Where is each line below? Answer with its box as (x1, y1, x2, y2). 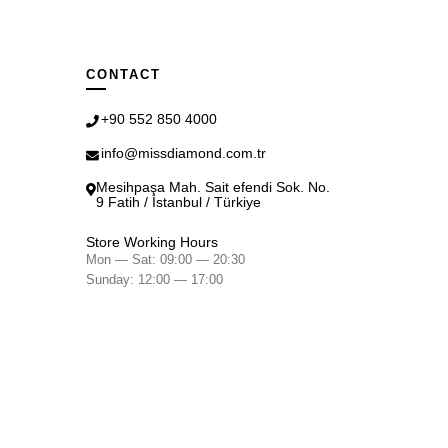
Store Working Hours (86, 235, 218, 250)
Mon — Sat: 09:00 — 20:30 (86, 252, 245, 267)
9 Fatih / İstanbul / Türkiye (96, 195, 261, 210)
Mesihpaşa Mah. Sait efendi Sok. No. (96, 180, 330, 195)
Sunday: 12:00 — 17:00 (86, 272, 223, 287)
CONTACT (86, 67, 161, 82)
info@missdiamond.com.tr (101, 146, 266, 161)
